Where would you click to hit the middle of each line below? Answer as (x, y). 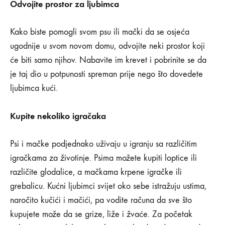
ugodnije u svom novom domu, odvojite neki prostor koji (107, 46)
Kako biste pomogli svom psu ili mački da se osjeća (100, 32)
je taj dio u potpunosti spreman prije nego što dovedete (106, 74)
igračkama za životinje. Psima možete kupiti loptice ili (103, 158)
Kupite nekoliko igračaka (58, 116)
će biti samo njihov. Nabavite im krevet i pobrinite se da (108, 60)
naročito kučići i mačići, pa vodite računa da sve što (101, 200)
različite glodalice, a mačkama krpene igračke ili (96, 172)
